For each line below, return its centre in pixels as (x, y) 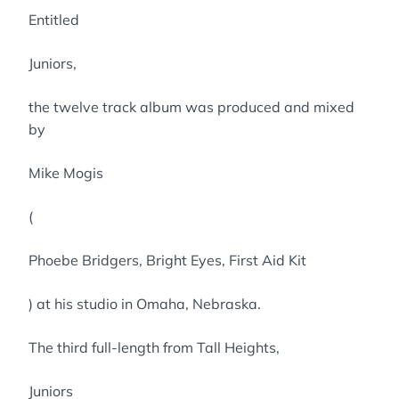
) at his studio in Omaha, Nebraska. (145, 304)
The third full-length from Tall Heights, (154, 347)
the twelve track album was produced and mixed (191, 107)
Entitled (54, 20)
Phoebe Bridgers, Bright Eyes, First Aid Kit (167, 260)
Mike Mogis (66, 173)
